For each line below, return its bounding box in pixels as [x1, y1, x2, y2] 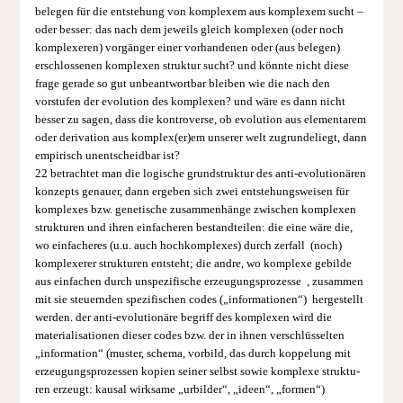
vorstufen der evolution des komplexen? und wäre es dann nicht [34, 94, 345, 108]
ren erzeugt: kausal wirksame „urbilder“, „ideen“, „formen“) [34, 382, 325, 396]
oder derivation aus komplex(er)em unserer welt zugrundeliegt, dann [34, 130, 367, 144]
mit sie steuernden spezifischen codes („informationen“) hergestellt [34, 292, 363, 306]
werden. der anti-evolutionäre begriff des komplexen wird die [34, 310, 332, 324]
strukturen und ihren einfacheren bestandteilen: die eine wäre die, [34, 220, 353, 234]
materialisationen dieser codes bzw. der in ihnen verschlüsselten [34, 328, 345, 342]
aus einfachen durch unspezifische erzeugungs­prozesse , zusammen [34, 274, 363, 288]
